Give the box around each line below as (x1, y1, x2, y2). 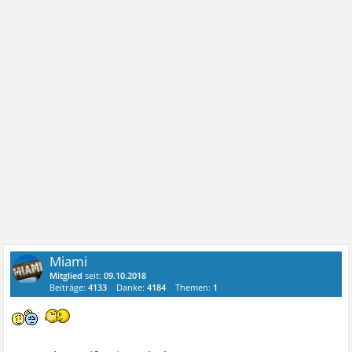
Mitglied (49, 269, 83, 282)
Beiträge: (49, 281, 89, 294)
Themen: (175, 281, 214, 294)
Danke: (116, 281, 148, 294)
